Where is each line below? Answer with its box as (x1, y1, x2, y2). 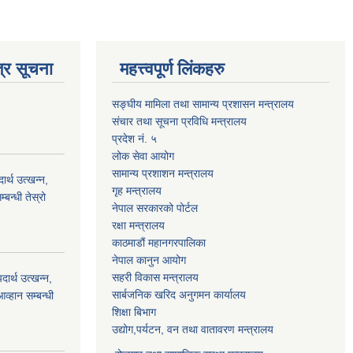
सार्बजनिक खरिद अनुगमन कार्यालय (112, 288, 246, 301)
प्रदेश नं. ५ (112, 132, 157, 145)
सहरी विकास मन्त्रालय (112, 271, 199, 284)
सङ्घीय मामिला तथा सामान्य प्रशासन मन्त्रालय (112, 98, 294, 110)
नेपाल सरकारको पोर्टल (112, 202, 198, 214)
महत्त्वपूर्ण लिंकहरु (120, 59, 225, 79)
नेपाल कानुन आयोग (112, 254, 186, 266)
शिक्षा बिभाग (112, 306, 156, 318)
